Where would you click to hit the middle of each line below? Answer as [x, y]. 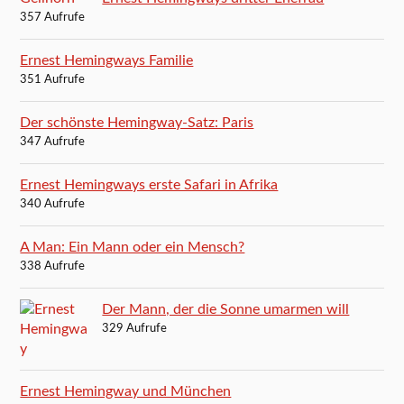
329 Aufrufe [135, 328]
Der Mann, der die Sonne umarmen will [226, 309]
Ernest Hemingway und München [126, 391]
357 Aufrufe [53, 17]
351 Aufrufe [53, 79]
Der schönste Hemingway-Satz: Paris [137, 122]
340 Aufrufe [53, 204]
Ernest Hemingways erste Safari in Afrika [149, 184]
